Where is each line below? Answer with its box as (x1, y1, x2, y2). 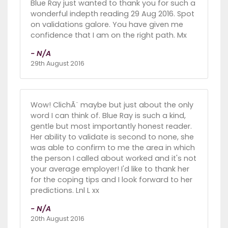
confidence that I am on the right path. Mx (31, 30, 187, 40)
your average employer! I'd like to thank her (31, 163, 189, 174)
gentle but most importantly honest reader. (31, 121, 192, 131)
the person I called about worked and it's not (31, 153, 196, 163)
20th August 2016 (31, 214, 84, 223)
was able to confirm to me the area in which (31, 142, 195, 153)
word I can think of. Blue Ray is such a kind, (31, 110, 186, 121)
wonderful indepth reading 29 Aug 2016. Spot (31, 8, 194, 19)
